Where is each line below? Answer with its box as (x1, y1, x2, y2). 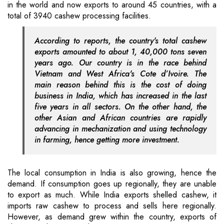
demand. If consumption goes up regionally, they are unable (7, 178, 216, 190)
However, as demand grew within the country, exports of (7, 211, 216, 223)
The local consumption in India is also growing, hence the (7, 167, 216, 179)
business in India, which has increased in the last (34, 90, 206, 102)
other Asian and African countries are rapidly (34, 112, 206, 124)
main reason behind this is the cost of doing (34, 79, 206, 91)
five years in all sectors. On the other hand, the (34, 101, 206, 113)
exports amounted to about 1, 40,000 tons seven (34, 46, 206, 58)
